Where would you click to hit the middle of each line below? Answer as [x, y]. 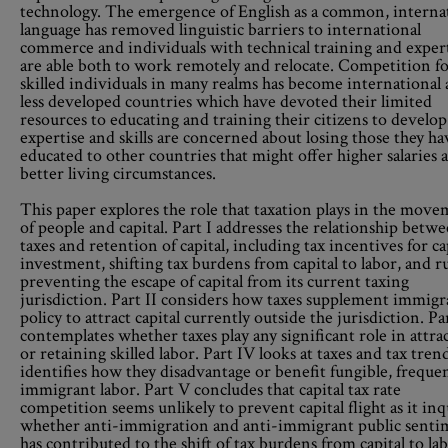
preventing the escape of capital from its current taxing [214, 281]
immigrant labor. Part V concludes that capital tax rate [210, 389]
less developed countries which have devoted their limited [226, 101]
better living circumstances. [118, 173]
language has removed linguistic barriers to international [220, 29]
